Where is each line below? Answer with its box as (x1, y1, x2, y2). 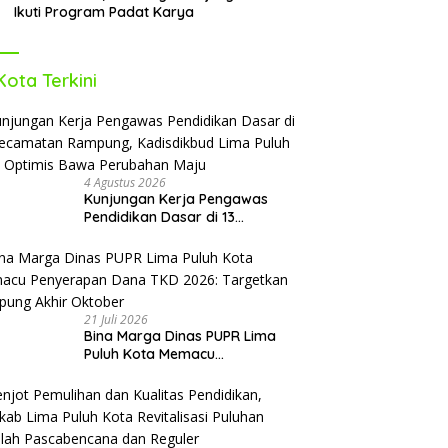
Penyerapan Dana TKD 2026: (84, 363, 278, 382)
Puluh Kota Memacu (84, 345, 216, 364)
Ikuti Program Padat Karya (14, 3, 195, 22)
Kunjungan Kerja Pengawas (84, 190, 269, 209)
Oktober (84, 399, 141, 418)
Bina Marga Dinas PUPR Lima (84, 327, 277, 346)
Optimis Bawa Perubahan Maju (84, 262, 291, 281)
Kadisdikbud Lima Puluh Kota (84, 244, 279, 263)
